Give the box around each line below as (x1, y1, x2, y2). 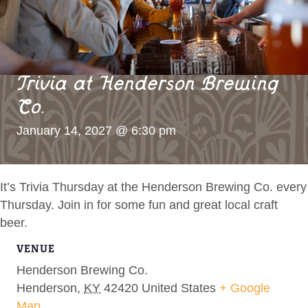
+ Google (219, 280, 270, 295)
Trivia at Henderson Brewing (16, 74, 279, 98)
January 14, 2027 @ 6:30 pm (16, 123, 176, 137)
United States (142, 280, 216, 295)
